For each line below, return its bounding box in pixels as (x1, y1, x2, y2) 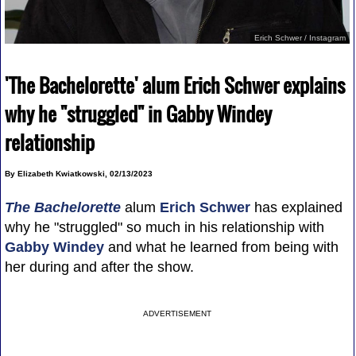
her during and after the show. (4, 258, 194, 275)
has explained (250, 199, 342, 215)
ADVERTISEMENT (143, 308, 212, 318)
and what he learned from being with (103, 238, 339, 255)
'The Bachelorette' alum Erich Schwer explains (4, 70, 345, 99)
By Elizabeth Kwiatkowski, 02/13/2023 (4, 168, 153, 178)
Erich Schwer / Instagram (254, 33, 346, 42)
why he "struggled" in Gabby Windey (4, 99, 272, 128)
